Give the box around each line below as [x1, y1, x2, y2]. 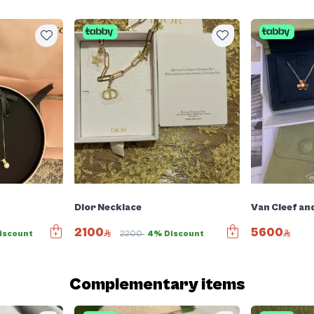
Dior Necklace [74, 202, 142, 213]
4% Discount [147, 229, 205, 238]
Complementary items [69, 275, 245, 294]
